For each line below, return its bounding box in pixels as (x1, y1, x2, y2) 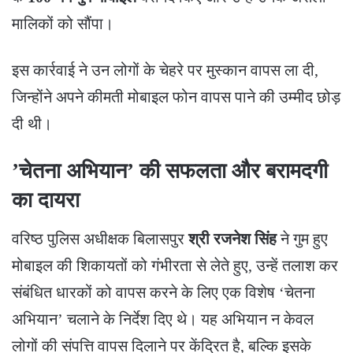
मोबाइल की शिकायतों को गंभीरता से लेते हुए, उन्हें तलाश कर (12, 257, 338, 275)
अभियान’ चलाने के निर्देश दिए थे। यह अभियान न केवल (12, 310, 314, 329)
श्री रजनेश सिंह (188, 230, 277, 248)
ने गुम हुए (277, 230, 328, 248)
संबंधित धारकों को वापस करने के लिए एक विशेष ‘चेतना (12, 284, 315, 302)
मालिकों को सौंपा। (12, 14, 113, 32)
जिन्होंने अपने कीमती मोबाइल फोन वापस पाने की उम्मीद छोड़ (12, 87, 340, 106)
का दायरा (12, 188, 80, 212)
